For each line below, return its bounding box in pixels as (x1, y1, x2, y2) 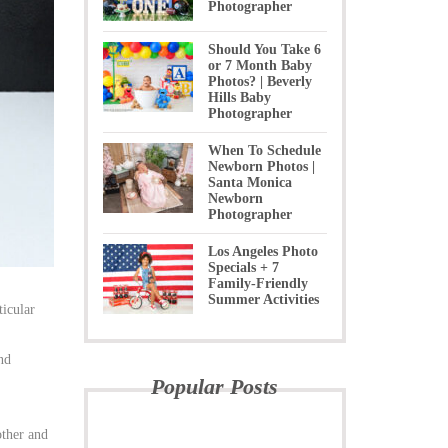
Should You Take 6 (207, 42, 321, 57)
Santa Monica (207, 175, 292, 190)
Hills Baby (207, 90, 271, 105)
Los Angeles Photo (207, 244, 318, 259)
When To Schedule (207, 143, 321, 158)
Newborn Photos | (207, 159, 315, 174)
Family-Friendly (207, 276, 308, 291)
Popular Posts (151, 374, 279, 399)
